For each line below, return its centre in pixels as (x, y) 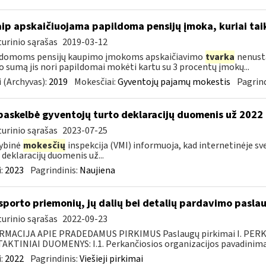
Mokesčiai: (96, 82)
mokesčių (44, 145)
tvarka (220, 57)
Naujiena (97, 170)
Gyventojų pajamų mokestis (174, 82)
